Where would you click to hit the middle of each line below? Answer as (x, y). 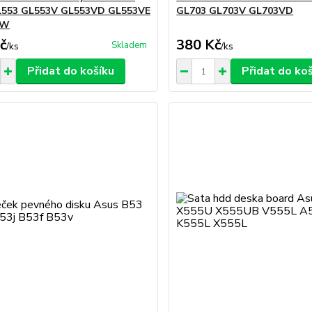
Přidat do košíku (70, 71)
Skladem (130, 45)
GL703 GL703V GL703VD (235, 11)
